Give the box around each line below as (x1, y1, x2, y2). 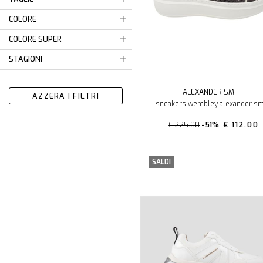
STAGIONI (9, 54, 42, 64)
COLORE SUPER (9, 34, 62, 44)
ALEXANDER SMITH (183, 87, 245, 97)
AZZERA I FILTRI (32, 91, 99, 101)
